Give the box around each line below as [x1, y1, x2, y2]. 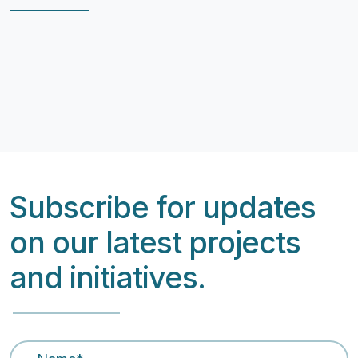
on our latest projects [10, 224, 300, 261]
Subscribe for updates [10, 189, 316, 225]
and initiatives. [10, 259, 205, 296]
